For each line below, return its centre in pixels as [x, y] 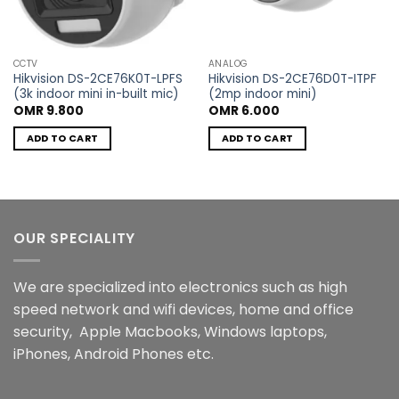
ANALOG [228, 63]
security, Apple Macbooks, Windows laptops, [170, 332]
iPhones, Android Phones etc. [114, 354]
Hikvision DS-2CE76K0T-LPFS [98, 79]
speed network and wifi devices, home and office [183, 309]
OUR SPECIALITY [75, 239]
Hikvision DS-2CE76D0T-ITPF [292, 79]
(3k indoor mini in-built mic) [96, 94]
